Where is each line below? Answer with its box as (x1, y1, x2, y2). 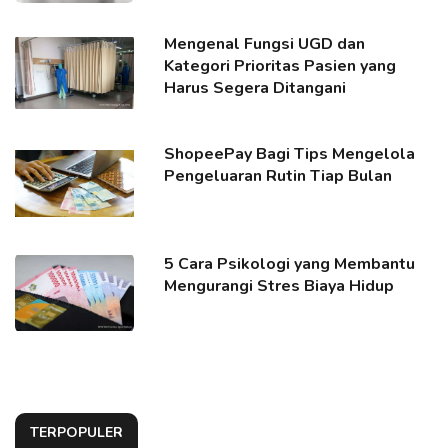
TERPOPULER (30, 423, 123, 443)
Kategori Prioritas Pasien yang (164, 55, 397, 78)
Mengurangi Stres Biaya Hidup (164, 275, 395, 298)
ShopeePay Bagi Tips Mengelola (164, 143, 416, 166)
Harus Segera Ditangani (164, 77, 347, 100)
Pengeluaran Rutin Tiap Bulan (164, 165, 393, 188)
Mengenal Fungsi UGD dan (164, 33, 366, 56)
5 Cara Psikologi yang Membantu (164, 253, 416, 276)
